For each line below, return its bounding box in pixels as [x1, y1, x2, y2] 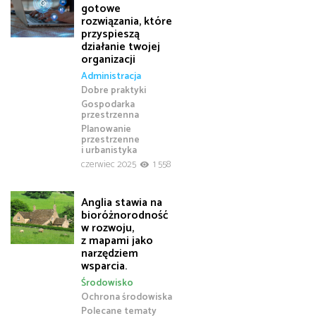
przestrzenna [81, 107, 139, 123]
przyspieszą [81, 24, 140, 44]
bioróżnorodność [81, 205, 168, 225]
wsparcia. [81, 256, 127, 276]
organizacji [81, 49, 135, 69]
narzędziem [81, 243, 138, 263]
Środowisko [81, 275, 133, 291]
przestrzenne [81, 132, 140, 148]
